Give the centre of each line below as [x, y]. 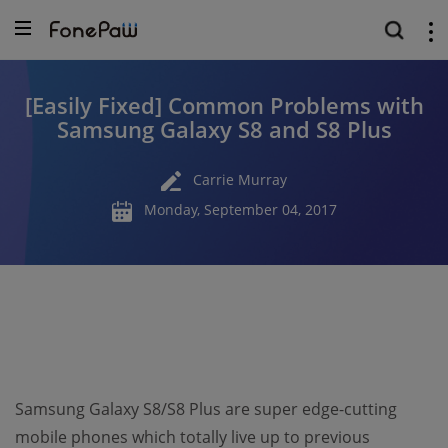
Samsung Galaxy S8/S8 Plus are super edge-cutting [206, 409]
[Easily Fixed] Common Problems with [224, 105]
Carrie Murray [240, 179]
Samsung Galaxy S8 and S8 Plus [224, 129]
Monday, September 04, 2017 [240, 210]
